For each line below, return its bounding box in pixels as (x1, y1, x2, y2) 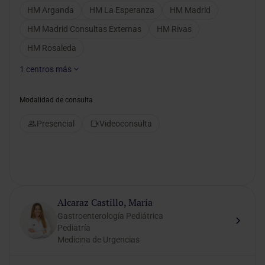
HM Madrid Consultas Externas (27, 24, 141, 34)
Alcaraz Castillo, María (57, 196, 153, 209)
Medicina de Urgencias (57, 235, 140, 244)
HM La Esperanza (89, 5, 154, 15)
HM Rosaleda (27, 43, 76, 53)
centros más (26, 64, 72, 74)
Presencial (37, 119, 75, 128)
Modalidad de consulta (20, 96, 93, 104)
